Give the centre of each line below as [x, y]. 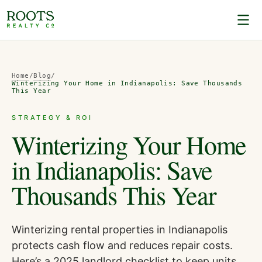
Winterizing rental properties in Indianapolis [120, 229]
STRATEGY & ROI [52, 117]
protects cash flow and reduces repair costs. [122, 245]
